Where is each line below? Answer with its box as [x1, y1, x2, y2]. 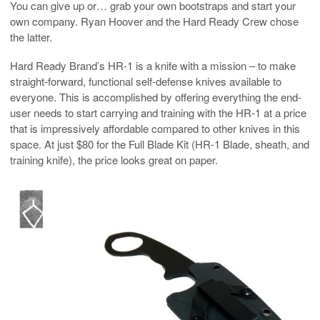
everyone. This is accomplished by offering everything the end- [10, 89, 301, 104]
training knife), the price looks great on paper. [10, 151, 218, 167]
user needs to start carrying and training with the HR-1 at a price [10, 104, 306, 120]
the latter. [10, 29, 52, 44]
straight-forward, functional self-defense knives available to [10, 73, 281, 89]
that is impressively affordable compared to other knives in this [10, 120, 300, 136]
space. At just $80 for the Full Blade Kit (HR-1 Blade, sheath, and [10, 136, 309, 151]
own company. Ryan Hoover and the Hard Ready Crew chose [10, 13, 299, 29]
